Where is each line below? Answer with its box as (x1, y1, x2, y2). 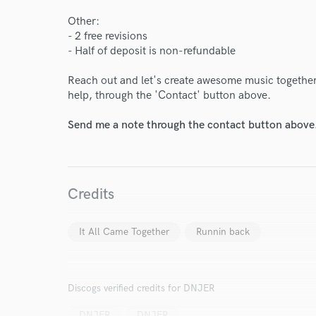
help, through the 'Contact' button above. (68, 89, 271, 102)
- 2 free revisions (68, 30, 147, 43)
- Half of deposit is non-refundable (68, 44, 236, 58)
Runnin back (196, 226, 250, 238)
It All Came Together (79, 226, 169, 238)
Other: (68, 15, 99, 28)
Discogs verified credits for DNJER (68, 282, 214, 294)
